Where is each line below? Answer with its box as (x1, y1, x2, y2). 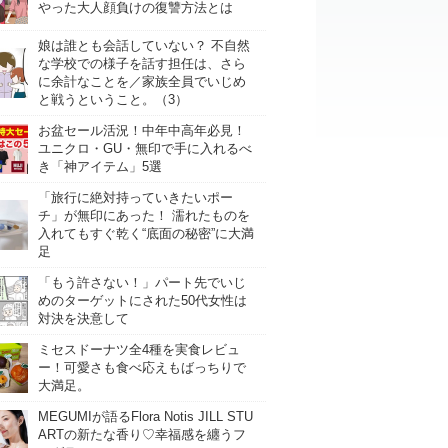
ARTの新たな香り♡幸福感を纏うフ (38, 427, 246, 442)
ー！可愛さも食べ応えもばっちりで (38, 360, 246, 375)
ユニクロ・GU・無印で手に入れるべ (38, 141, 252, 156)
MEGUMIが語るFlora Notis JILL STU (38, 409, 253, 424)
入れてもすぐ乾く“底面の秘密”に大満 (38, 226, 254, 241)
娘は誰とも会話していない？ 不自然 (38, 38, 250, 53)
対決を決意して (38, 311, 129, 326)
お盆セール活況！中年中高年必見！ (38, 123, 246, 138)
